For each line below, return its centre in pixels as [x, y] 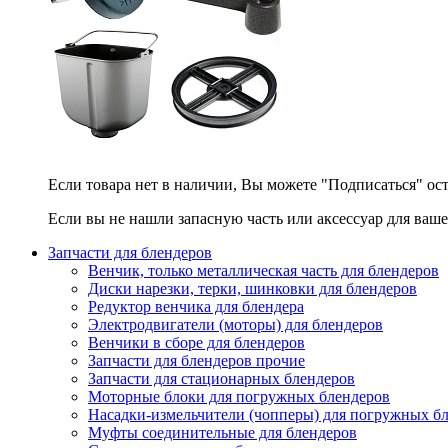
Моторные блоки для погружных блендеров [239, 396]
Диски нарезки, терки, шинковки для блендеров [252, 288]
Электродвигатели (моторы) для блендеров [235, 324]
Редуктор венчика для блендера [196, 306]
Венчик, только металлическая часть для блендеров [263, 270]
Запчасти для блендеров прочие [196, 360]
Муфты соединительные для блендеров [222, 432]
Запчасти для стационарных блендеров [221, 378]
